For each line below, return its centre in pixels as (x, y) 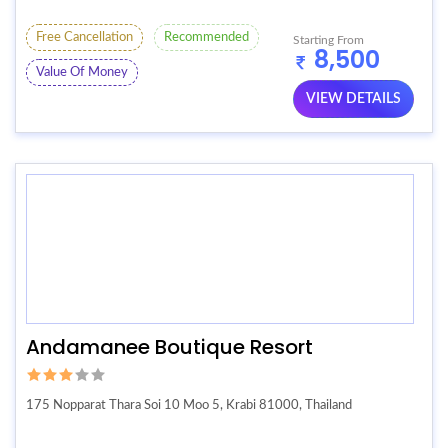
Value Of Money (82, 72)
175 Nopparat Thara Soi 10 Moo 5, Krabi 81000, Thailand (189, 406)
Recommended (206, 37)
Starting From (328, 40)
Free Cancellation (84, 37)
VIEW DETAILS (353, 99)
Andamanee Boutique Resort (169, 346)
